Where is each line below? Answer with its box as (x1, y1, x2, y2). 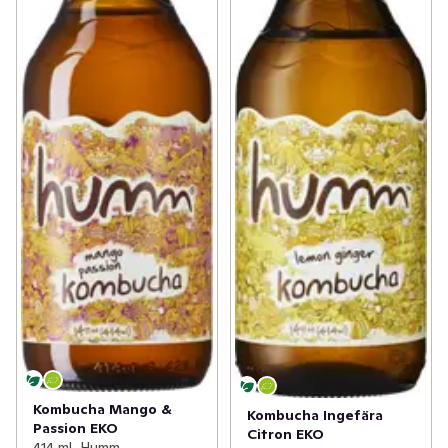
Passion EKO (33, 418, 118, 437)
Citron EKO (246, 424, 324, 443)
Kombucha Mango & (33, 399, 172, 418)
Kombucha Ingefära (246, 405, 383, 424)
